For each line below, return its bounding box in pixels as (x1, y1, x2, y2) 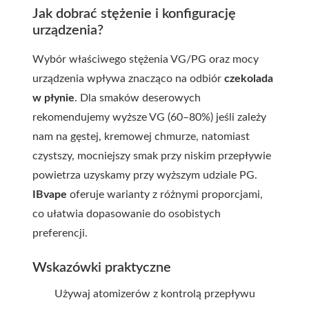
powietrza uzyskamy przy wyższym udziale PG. (32, 170, 257, 181)
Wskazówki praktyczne (32, 261, 171, 275)
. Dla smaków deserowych (74, 92, 201, 103)
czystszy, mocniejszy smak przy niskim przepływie (32, 150, 271, 161)
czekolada (224, 73, 273, 84)
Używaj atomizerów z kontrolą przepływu (54, 288, 255, 299)
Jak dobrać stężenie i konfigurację (32, 7, 236, 21)
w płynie (32, 92, 74, 103)
